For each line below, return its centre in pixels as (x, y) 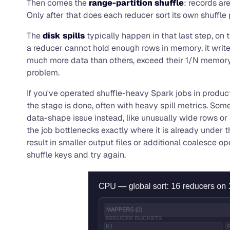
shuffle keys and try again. (76, 155)
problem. (43, 72)
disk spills (64, 35)
